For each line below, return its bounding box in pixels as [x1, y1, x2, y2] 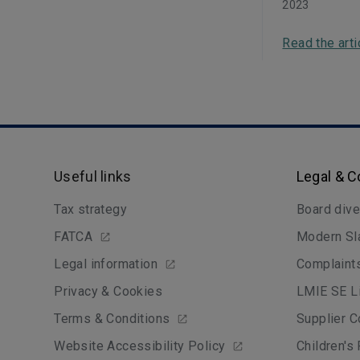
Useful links [54, 168, 132, 185]
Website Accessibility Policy [54, 338, 226, 354]
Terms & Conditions [54, 311, 170, 326]
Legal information [54, 256, 158, 272]
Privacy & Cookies [54, 284, 163, 299]
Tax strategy [54, 202, 128, 217]
